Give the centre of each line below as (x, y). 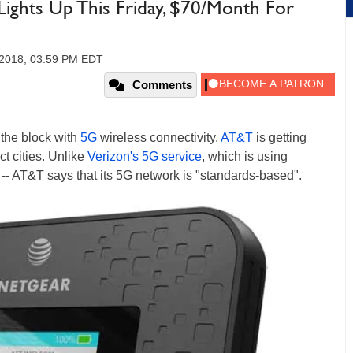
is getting (280, 137)
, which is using (245, 156)
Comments (162, 85)
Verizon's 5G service (145, 156)
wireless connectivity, (159, 137)
